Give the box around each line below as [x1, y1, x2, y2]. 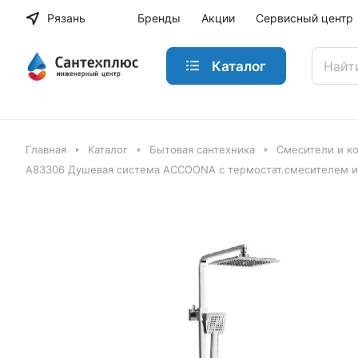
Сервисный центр [255, 11, 353, 25]
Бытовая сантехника [149, 143, 255, 156]
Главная [26, 143, 66, 156]
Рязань [47, 11, 86, 25]
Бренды [137, 11, 181, 25]
